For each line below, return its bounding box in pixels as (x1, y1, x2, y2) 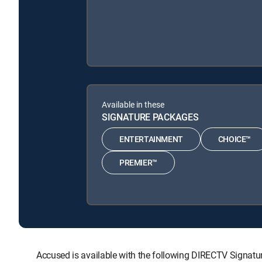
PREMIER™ (119, 157, 157, 168)
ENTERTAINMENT (119, 133, 183, 145)
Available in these (102, 98, 164, 110)
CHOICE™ (218, 133, 251, 145)
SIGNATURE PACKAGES (102, 110, 199, 123)
